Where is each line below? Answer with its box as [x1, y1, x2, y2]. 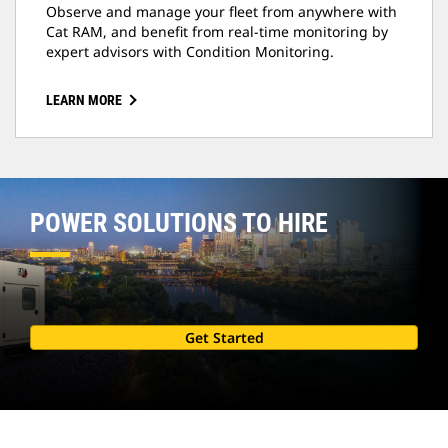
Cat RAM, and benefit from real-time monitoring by [46, 22, 388, 42]
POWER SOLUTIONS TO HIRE [30, 208, 328, 239]
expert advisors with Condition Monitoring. [46, 42, 334, 62]
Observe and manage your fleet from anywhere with [46, 2, 397, 22]
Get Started [184, 328, 264, 348]
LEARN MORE [46, 92, 122, 109]
